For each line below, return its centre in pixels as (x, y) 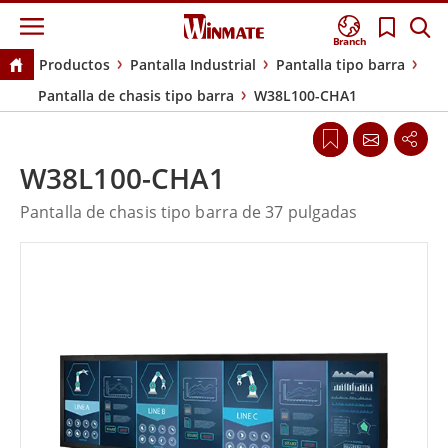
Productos (74, 65)
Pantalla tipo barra (340, 65)
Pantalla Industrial (192, 65)
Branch (350, 41)
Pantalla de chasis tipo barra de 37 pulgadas (189, 212)
